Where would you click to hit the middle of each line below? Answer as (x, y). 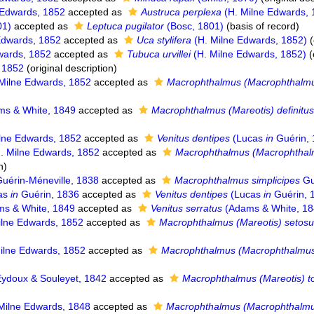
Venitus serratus (187, 208)
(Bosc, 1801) (194, 26)
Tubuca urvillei (159, 54)
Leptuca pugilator (126, 26)
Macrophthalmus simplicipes (238, 180)
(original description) (71, 68)
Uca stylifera (164, 40)
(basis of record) (262, 26)
